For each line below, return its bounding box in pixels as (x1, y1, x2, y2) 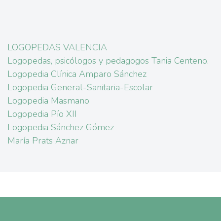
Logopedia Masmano (7, 95, 89, 107)
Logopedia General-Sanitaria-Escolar (7, 81, 153, 93)
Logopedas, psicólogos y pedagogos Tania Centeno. (7, 55, 209, 67)
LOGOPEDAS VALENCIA (7, 41, 107, 53)
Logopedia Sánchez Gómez (7, 121, 114, 133)
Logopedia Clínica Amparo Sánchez (7, 68, 147, 80)
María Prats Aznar (7, 135, 78, 147)
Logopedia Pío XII (7, 108, 77, 120)
